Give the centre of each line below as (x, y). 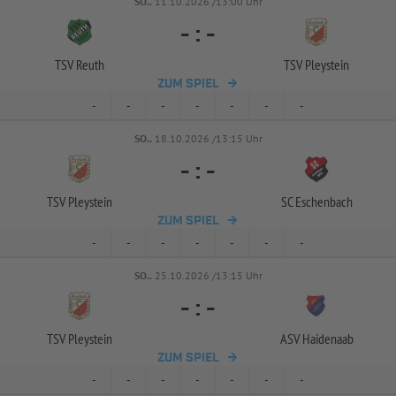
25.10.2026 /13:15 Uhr (208, 275)
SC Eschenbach (316, 202)
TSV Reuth (80, 65)
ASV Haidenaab (316, 339)
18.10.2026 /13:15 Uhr (208, 138)
